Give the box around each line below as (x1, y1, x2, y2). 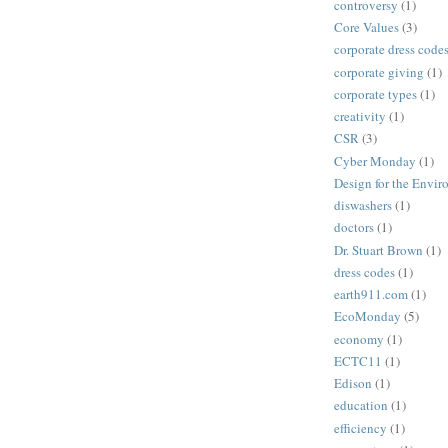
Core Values (334, 18, 399, 37)
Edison (334, 374, 372, 393)
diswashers (334, 196, 392, 215)
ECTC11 (334, 351, 382, 370)
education (334, 396, 388, 415)
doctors (334, 218, 374, 237)
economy (334, 329, 384, 348)
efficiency (334, 418, 387, 437)
